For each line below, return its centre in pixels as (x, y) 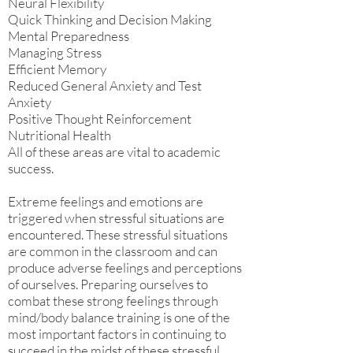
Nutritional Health (59, 135)
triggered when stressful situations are (116, 218)
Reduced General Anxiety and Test (105, 85)
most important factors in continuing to (117, 334)
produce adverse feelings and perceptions (125, 268)
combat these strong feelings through (113, 301)
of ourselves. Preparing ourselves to (108, 284)
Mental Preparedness (69, 36)
